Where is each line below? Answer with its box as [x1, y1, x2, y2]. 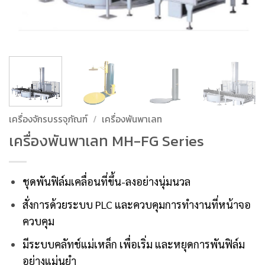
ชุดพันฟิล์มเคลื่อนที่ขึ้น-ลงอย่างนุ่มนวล [22, 174, 191, 189]
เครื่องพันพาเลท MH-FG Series [9, 129, 204, 152]
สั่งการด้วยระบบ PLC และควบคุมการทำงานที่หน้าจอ [22, 198, 251, 212]
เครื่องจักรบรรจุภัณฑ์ [9, 112, 88, 126]
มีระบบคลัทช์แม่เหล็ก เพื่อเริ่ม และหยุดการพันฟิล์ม [22, 237, 245, 251]
